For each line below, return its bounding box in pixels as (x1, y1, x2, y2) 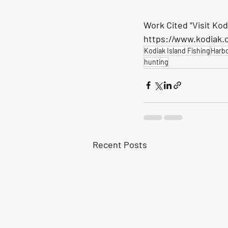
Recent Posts (93, 138, 147, 150)
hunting (144, 57, 168, 66)
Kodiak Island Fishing (144, 46, 210, 55)
